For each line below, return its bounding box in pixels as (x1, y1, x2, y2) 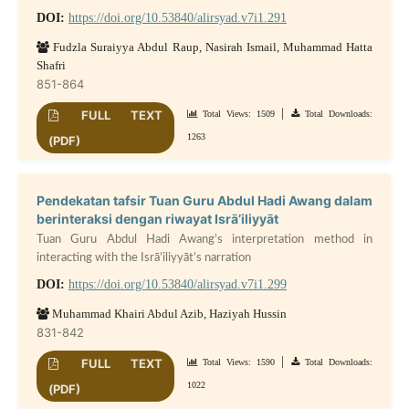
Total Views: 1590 (196, 356, 276, 367)
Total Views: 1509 (196, 109, 276, 120)
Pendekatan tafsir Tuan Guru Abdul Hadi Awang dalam (36, 193, 373, 209)
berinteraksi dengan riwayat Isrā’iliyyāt (36, 211, 278, 227)
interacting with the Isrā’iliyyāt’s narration (36, 252, 251, 265)
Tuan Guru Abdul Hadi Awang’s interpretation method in (36, 234, 373, 246)
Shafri (36, 58, 66, 73)
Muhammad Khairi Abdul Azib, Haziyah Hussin (48, 306, 287, 320)
